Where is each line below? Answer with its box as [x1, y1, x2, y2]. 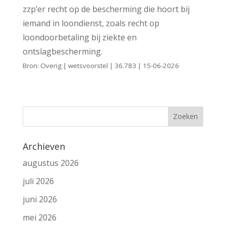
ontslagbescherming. [22, 45, 102, 57]
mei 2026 [22, 211, 56, 223]
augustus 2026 [22, 157, 79, 168]
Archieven [22, 140, 65, 152]
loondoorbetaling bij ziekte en [22, 31, 137, 43]
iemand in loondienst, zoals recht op [22, 17, 159, 29]
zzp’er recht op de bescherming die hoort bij [22, 3, 190, 15]
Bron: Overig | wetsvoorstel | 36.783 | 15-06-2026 [22, 61, 179, 70]
